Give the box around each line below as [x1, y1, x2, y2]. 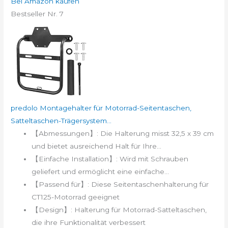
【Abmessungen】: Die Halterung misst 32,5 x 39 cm [32, 129, 214, 138]
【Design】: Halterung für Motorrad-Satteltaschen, [32, 206, 207, 214]
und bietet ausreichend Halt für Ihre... [32, 142, 162, 151]
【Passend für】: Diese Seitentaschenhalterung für [32, 180, 209, 189]
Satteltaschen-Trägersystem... [11, 117, 112, 125]
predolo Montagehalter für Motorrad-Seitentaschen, [11, 104, 192, 112]
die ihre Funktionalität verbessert [32, 218, 146, 227]
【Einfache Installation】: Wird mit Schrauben [32, 155, 189, 163]
